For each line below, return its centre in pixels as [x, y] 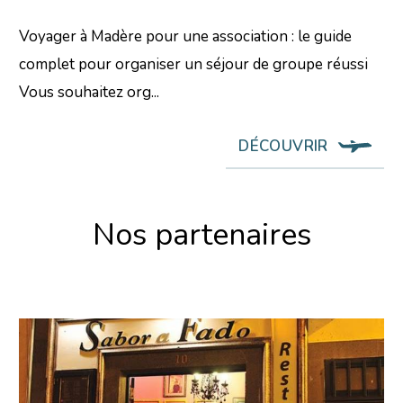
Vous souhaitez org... [90, 93]
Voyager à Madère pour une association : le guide [186, 37]
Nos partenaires [201, 235]
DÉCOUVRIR [283, 147]
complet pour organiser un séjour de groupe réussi [194, 65]
